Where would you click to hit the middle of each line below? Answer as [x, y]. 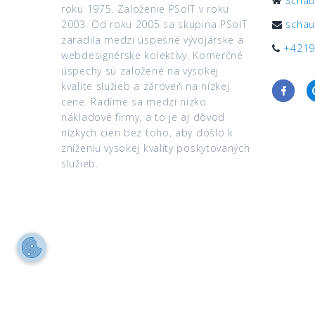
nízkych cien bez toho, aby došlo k [147, 133]
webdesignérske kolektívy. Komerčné [152, 56]
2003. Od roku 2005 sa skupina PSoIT [154, 25]
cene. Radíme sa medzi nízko [134, 102]
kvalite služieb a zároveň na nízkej [146, 86]
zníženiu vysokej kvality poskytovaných [156, 148]
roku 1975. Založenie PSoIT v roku [146, 9]
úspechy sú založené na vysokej [140, 71]
